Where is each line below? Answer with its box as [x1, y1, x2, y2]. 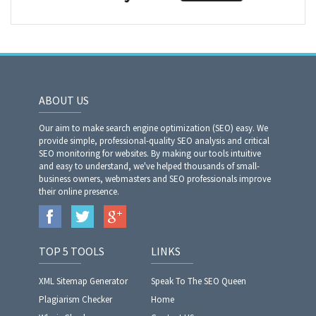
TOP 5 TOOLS [39, 244, 104, 258]
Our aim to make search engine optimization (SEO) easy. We [39, 122, 268, 134]
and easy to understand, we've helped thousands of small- [39, 160, 260, 172]
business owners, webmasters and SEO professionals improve [39, 173, 271, 185]
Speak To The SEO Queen [151, 275, 246, 287]
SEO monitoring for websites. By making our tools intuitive [39, 147, 261, 159]
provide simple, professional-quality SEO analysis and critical [39, 135, 269, 147]
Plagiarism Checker [39, 293, 112, 305]
